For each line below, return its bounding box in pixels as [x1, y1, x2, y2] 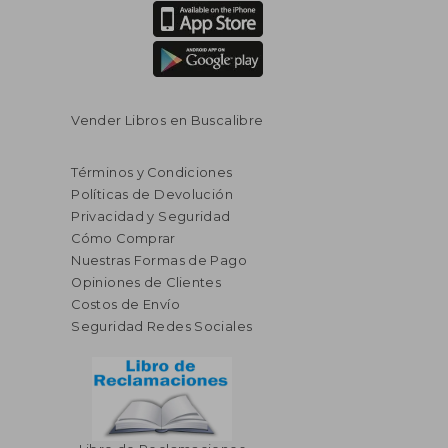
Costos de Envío [71, 296, 180, 312]
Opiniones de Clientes [71, 274, 222, 290]
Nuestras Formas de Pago [71, 252, 248, 268]
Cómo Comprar [71, 230, 176, 246]
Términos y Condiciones [71, 164, 233, 180]
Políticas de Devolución [71, 186, 234, 202]
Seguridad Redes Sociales [71, 318, 253, 334]
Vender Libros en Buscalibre [71, 112, 264, 128]
